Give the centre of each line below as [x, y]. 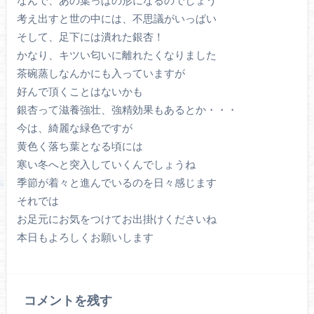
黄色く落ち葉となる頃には [80, 146]
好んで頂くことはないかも [80, 91]
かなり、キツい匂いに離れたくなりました [116, 55]
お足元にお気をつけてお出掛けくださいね [116, 219]
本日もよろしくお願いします [85, 237]
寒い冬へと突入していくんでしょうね [106, 164]
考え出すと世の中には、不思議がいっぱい [116, 19]
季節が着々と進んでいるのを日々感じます [116, 183]
